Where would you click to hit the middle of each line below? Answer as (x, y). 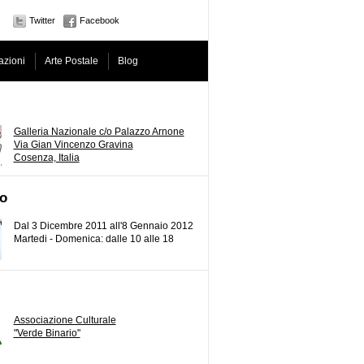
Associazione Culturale (65, 320)
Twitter (42, 20)
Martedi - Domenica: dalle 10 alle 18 (93, 239)
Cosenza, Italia (46, 158)
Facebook (99, 20)
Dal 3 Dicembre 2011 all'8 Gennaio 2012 (103, 226)
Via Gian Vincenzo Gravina (73, 145)
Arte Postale (71, 61)
